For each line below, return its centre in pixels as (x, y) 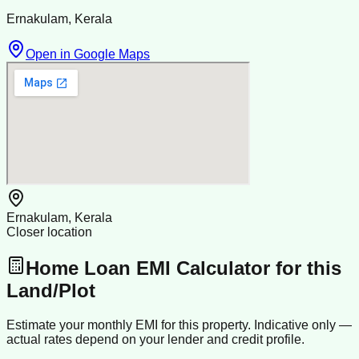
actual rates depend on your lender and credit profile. (155, 339)
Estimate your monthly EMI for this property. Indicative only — (179, 325)
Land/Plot (51, 291)
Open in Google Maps (88, 54)
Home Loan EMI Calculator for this (184, 268)
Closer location (49, 232)
